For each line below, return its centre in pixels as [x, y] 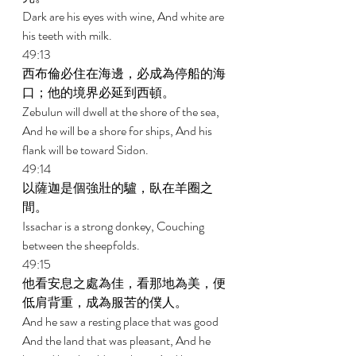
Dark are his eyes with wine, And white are [124, 16]
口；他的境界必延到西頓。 [100, 93]
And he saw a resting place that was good [122, 321]
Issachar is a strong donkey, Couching [114, 226]
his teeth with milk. [68, 35]
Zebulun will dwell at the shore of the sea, [122, 112]
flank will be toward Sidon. [87, 150]
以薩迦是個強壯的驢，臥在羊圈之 [118, 188]
